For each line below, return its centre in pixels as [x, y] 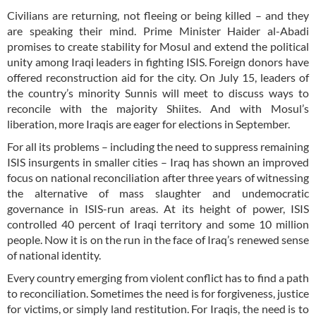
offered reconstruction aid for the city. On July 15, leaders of [158, 77]
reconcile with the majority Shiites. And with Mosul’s [158, 108]
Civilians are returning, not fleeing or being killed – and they [158, 15]
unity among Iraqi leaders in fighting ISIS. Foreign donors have [158, 61]
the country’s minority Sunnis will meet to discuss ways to [158, 92]
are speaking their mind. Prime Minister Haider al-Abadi [158, 30]
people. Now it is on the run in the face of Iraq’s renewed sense [158, 239]
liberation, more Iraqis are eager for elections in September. [148, 123]
